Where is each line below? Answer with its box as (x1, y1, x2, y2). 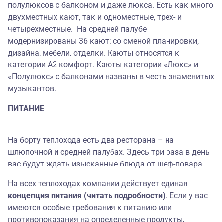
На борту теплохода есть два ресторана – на (8, 135, 174, 145)
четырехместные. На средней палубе (8, 24, 147, 34)
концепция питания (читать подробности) (8, 191, 166, 201)
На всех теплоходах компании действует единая (8, 179, 188, 189)
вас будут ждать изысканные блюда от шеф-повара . (8, 159, 208, 169)
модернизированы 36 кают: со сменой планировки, (8, 36, 199, 46)
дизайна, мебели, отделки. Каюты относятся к (8, 48, 179, 58)
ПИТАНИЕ (8, 104, 44, 113)
